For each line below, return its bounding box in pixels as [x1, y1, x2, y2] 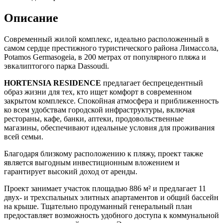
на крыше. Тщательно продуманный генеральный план [4, 202, 192, 211]
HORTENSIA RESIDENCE [4, 78, 101, 87]
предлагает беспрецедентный [101, 78, 203, 87]
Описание [4, 11, 58, 24]
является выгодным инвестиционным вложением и [4, 158, 180, 167]
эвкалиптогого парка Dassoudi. [4, 61, 109, 70]
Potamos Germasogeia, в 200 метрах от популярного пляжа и [4, 52, 206, 61]
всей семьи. [4, 132, 43, 141]
